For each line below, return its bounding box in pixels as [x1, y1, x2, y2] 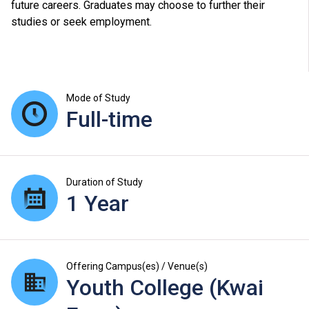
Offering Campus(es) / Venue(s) [66, 261, 208, 272]
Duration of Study [66, 177, 143, 188]
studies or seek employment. [11, 15, 152, 29]
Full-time [66, 106, 152, 133]
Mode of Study [66, 92, 130, 104]
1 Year [66, 190, 129, 217]
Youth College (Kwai [66, 275, 263, 301]
